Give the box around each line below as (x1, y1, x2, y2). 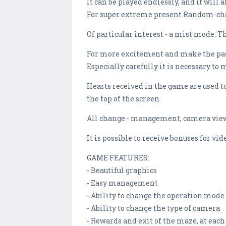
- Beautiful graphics (87, 165, 157, 176)
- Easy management (87, 178, 158, 188)
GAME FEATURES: (87, 153, 149, 163)
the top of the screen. (87, 94, 161, 104)
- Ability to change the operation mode (87, 191, 224, 201)
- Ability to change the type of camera (87, 203, 220, 213)
